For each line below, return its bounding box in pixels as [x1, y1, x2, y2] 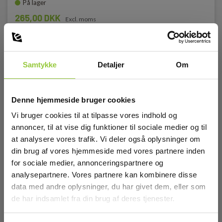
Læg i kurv [142, 37, 180, 46]
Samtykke [22, 60, 57, 69]
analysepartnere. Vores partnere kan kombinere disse [11, 170, 197, 179]
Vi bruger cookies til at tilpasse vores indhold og [11, 111, 177, 119]
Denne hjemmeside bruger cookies [11, 95, 135, 104]
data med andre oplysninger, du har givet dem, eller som [11, 182, 206, 191]
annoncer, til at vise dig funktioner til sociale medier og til [11, 123, 207, 131]
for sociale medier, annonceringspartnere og [11, 159, 164, 167]
